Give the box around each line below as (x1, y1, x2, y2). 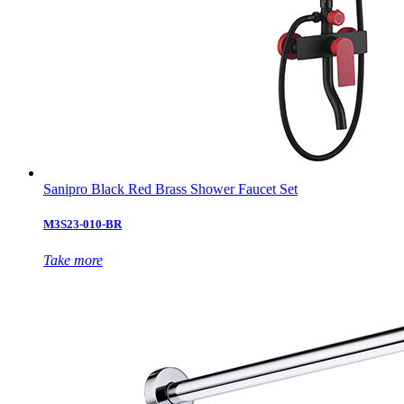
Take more (43, 252, 103, 268)
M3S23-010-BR (43, 217, 122, 232)
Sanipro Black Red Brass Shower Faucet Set (43, 181, 298, 197)
